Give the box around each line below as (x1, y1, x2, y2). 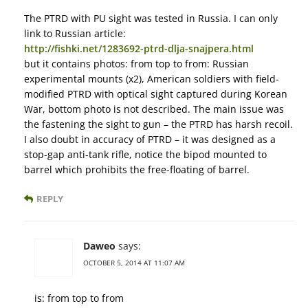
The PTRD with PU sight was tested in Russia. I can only (24, 11, 278, 25)
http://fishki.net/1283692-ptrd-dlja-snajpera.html (24, 41, 254, 55)
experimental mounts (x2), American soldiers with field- (24, 71, 279, 85)
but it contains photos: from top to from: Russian (24, 56, 249, 70)
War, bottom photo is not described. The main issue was (24, 102, 284, 115)
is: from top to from (34, 291, 124, 305)
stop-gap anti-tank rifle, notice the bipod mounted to (24, 147, 267, 161)
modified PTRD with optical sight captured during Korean (24, 87, 287, 100)
